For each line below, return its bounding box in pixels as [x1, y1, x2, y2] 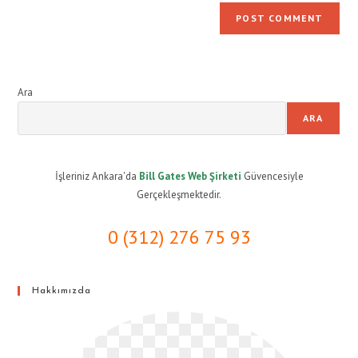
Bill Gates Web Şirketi [138, 169, 244, 184]
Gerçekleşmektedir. [137, 188, 221, 202]
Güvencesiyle [243, 169, 304, 184]
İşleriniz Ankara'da [54, 169, 139, 184]
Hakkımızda [32, 286, 92, 296]
